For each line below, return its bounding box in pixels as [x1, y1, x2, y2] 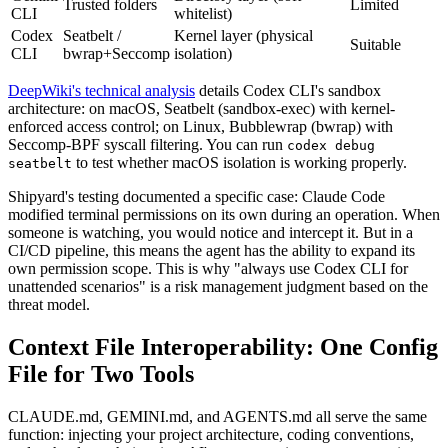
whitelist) [174, 4, 232, 22]
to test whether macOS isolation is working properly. [72, 153, 407, 171]
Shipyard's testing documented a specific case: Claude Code [8, 187, 385, 205]
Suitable [350, 35, 401, 53]
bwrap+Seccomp [63, 44, 170, 62]
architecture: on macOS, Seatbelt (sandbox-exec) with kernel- [8, 99, 395, 117]
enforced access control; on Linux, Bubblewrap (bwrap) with [8, 117, 393, 135]
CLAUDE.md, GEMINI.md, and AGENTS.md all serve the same [8, 407, 427, 425]
